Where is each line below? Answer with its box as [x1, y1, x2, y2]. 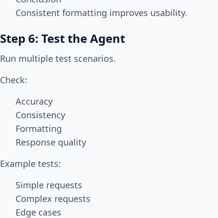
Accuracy [16, 95, 53, 108]
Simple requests [16, 179, 82, 191]
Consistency [16, 109, 65, 121]
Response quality [16, 136, 86, 148]
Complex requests [16, 193, 91, 205]
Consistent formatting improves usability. [16, 7, 187, 19]
